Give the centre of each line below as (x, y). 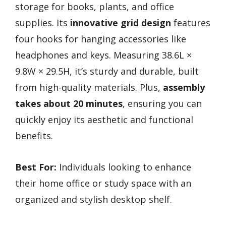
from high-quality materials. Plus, (89, 87)
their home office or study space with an (103, 183)
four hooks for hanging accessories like (101, 39)
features (191, 22)
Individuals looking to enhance (124, 167)
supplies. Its (43, 22)
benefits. (34, 135)
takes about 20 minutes (69, 103)
